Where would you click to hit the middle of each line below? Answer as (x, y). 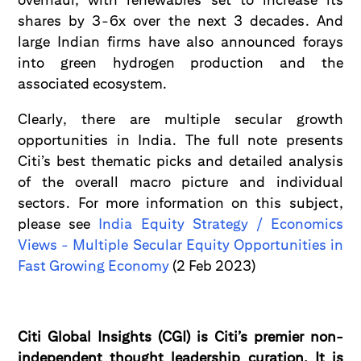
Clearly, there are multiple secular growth (180, 119)
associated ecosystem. (93, 83)
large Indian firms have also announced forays (180, 41)
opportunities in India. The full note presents (180, 140)
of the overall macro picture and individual (180, 182)
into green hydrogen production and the (180, 62)
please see (58, 224)
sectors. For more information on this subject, (180, 203)
